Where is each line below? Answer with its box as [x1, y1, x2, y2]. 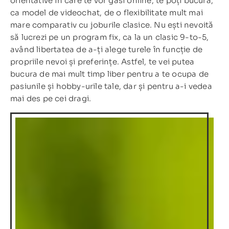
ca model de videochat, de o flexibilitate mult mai [10, 7, 203, 17]
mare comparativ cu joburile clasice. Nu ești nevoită [10, 19, 214, 30]
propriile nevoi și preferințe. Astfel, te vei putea [10, 56, 195, 66]
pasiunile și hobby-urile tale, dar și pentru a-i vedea [10, 81, 212, 91]
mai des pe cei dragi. [10, 93, 91, 103]
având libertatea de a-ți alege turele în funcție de [10, 44, 203, 54]
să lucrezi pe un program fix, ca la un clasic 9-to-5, [10, 32, 209, 42]
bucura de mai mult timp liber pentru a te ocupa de [10, 68, 209, 79]
